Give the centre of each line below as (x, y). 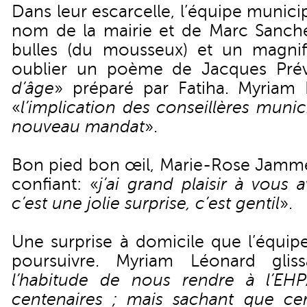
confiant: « (55, 184)
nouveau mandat (78, 127)
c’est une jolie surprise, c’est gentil (146, 204)
